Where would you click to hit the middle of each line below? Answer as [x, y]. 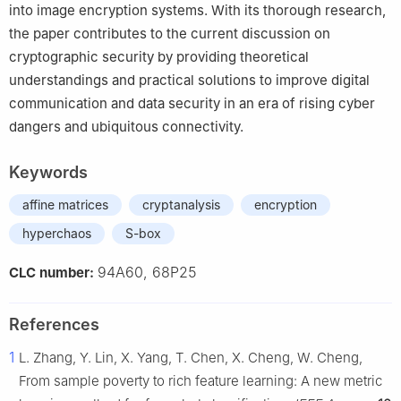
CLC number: [53, 273]
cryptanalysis [181, 205]
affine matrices [65, 205]
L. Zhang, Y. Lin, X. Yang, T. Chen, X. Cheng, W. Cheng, [191, 358]
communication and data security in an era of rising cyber [192, 104]
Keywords [48, 173]
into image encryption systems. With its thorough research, [197, 11]
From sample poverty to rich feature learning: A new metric [200, 381]
